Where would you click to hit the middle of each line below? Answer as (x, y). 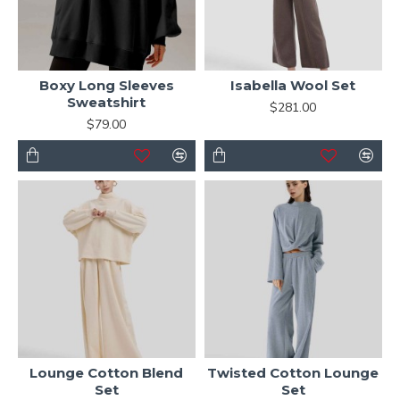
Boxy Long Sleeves (106, 85)
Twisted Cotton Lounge (293, 372)
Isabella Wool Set (293, 85)
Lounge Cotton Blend (107, 372)
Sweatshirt (107, 102)
